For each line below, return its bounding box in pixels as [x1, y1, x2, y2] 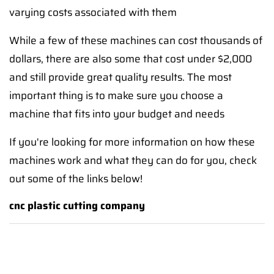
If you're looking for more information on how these [9, 134, 255, 150]
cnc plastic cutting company [9, 198, 145, 213]
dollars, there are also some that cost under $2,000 [9, 51, 252, 67]
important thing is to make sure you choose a [9, 87, 223, 103]
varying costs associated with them [9, 4, 177, 20]
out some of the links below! [9, 171, 143, 187]
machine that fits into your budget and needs [9, 106, 224, 122]
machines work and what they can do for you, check [9, 152, 257, 168]
